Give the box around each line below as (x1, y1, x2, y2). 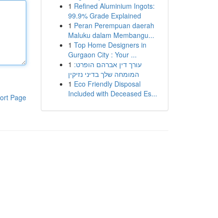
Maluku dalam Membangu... (68, 30, 154, 40)
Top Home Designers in (73, 40, 146, 50)
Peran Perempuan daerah (73, 20, 154, 30)
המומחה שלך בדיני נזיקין (68, 69, 139, 79)
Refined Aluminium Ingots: (73, 1, 155, 11)
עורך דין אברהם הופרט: (73, 59, 142, 69)
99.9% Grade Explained (68, 11, 141, 20)
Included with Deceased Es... (68, 89, 157, 98)
